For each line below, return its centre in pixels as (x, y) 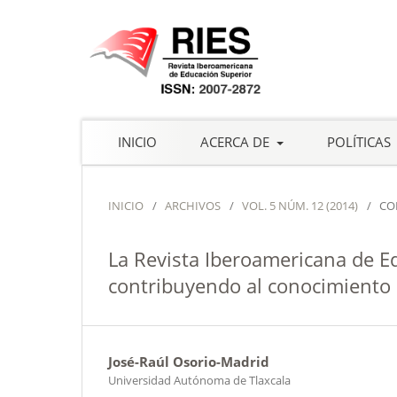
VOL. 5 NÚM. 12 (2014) (300, 205)
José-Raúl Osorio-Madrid (189, 361)
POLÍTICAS (360, 141)
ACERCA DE (237, 141)
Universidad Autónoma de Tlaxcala (199, 380)
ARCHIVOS (193, 205)
